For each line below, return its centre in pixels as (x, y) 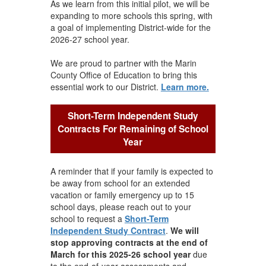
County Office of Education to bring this (123, 75)
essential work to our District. (105, 86)
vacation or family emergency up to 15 (122, 194)
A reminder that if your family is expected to (132, 171)
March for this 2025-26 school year (121, 254)
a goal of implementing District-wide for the (130, 27)
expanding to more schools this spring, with (131, 15)
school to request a (87, 218)
